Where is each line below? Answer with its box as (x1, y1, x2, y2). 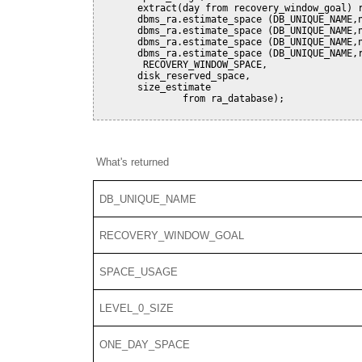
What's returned (93, 156, 169, 169)
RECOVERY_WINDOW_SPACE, (98, 59, 267, 71)
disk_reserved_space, (98, 70, 250, 82)
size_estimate (98, 82, 211, 94)
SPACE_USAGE (99, 265, 179, 278)
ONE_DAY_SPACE (99, 338, 191, 351)
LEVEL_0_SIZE (99, 301, 175, 314)
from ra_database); (98, 93, 284, 105)
